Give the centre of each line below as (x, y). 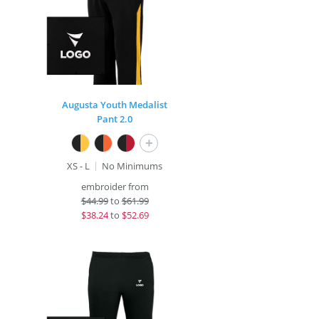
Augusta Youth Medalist (115, 105)
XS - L (79, 166)
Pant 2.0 (115, 119)
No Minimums (132, 166)
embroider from (115, 187)
